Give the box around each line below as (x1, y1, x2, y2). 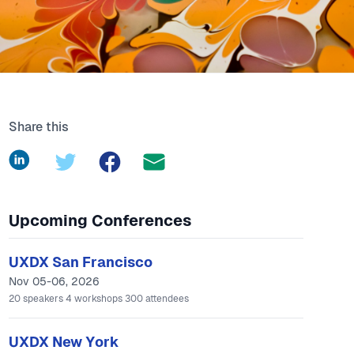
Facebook (96, 150, 154, 165)
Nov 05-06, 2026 (8, 275, 100, 288)
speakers (22, 293, 66, 304)
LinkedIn (7, 150, 57, 165)
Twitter (51, 150, 92, 165)
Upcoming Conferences (8, 212, 192, 229)
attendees (145, 293, 189, 304)
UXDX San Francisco (8, 254, 153, 270)
